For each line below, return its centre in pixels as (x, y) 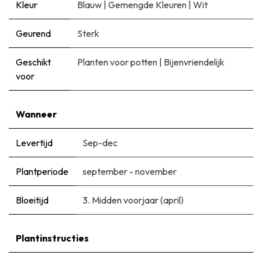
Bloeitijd (32, 200)
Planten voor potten (117, 62)
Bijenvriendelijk (194, 62)
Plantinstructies (52, 238)
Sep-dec (100, 142)
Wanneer (36, 114)
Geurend (33, 33)
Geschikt (33, 62)
